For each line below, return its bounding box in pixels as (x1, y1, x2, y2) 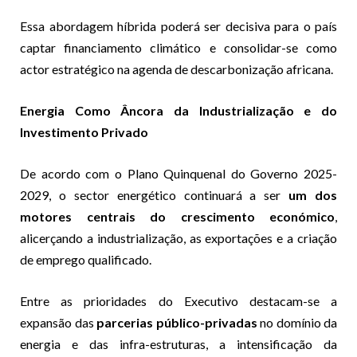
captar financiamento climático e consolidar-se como (20, 40, 337, 56)
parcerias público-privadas (96, 315, 257, 331)
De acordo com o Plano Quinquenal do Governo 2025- (20, 166, 337, 182)
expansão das (20, 315, 96, 331)
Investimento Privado (20, 124, 148, 140)
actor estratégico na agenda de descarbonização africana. (20, 61, 333, 77)
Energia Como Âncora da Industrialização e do (20, 103, 337, 119)
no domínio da (257, 315, 337, 331)
